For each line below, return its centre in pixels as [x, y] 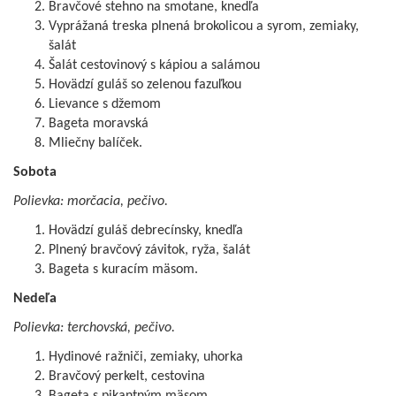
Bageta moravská [99, 124]
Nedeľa [35, 299]
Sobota [35, 173]
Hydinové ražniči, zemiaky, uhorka [146, 358]
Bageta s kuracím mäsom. [123, 270]
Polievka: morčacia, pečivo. [91, 202]
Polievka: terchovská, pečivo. [94, 328]
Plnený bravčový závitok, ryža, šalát [149, 251]
